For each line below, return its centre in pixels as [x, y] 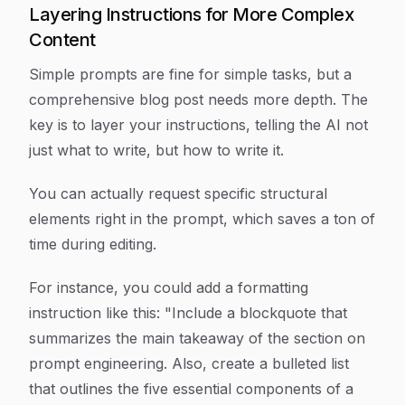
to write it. [248, 150]
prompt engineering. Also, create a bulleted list [189, 363]
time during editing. [93, 244]
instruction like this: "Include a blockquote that [188, 313]
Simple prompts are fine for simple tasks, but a [190, 74]
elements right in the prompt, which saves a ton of [202, 219]
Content [62, 40]
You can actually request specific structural [178, 193]
